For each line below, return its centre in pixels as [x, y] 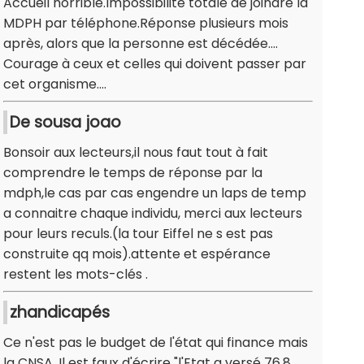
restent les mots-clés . [76, 275]
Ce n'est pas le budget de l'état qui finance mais [156, 343]
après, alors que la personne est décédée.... [141, 44]
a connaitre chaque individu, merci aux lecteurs [153, 214]
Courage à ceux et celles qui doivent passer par [155, 64]
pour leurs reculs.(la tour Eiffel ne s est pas [138, 234]
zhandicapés [60, 313]
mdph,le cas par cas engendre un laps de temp [155, 193]
